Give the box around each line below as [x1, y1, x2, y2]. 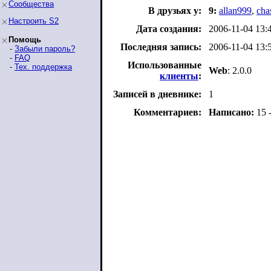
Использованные [128, 60, 201, 70]
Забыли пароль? [15, 44, 75, 53]
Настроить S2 [8, 16, 59, 25]
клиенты [160, 71, 198, 81]
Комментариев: [134, 107, 201, 117]
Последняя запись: [120, 42, 201, 52]
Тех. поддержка [15, 62, 72, 71]
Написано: [209, 107, 254, 117]
